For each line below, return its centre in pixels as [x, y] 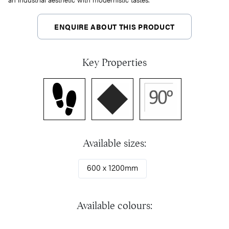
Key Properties [114, 63]
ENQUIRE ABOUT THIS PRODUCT [114, 27]
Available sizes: [114, 143]
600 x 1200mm [112, 167]
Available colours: [114, 206]
